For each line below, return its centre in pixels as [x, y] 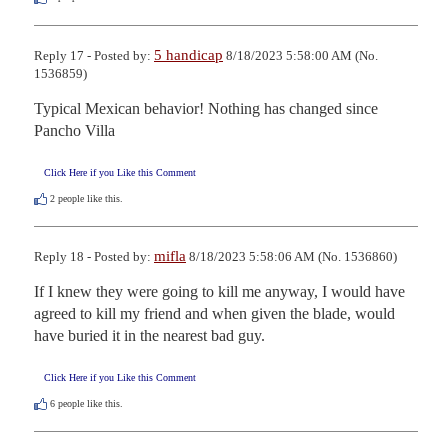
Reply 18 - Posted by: [94, 256]
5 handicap [188, 54]
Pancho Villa [74, 130]
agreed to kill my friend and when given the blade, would [214, 313]
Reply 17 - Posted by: [94, 55]
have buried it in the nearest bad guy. [149, 335]
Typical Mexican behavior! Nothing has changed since [206, 108]
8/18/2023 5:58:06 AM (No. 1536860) [291, 256]
